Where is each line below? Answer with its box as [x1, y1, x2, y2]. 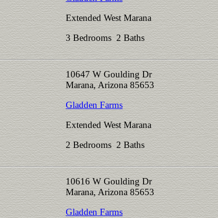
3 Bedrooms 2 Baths [66, 33, 149, 43]
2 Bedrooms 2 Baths [66, 140, 149, 150]
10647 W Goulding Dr [66, 69, 152, 79]
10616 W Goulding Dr [66, 176, 152, 186]
